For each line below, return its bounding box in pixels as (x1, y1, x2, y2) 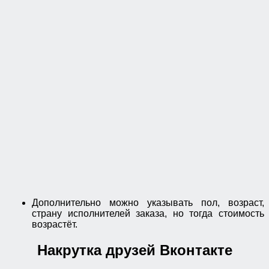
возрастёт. (32, 219, 80, 230)
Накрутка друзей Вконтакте (37, 241, 232, 258)
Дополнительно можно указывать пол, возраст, (32, 198, 264, 208)
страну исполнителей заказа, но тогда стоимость (32, 208, 264, 219)
